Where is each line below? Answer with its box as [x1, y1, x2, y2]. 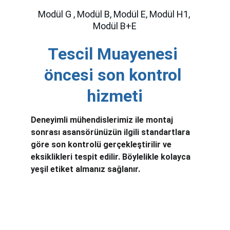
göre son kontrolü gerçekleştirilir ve [31, 140, 174, 149]
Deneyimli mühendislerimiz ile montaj [31, 115, 175, 125]
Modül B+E [93, 21, 137, 31]
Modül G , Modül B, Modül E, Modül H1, [37, 9, 192, 20]
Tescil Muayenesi [48, 44, 182, 64]
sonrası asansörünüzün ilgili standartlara [31, 127, 192, 137]
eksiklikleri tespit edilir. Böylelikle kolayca [31, 152, 193, 162]
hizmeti [87, 86, 143, 106]
